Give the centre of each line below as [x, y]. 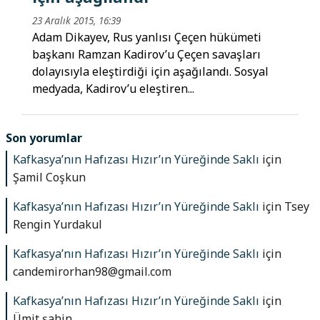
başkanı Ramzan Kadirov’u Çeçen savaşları [146, 55]
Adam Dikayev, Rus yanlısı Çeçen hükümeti [147, 37]
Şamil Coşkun [49, 177]
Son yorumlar [44, 137]
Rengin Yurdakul [57, 224]
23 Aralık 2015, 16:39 [76, 21]
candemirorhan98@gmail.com [92, 271]
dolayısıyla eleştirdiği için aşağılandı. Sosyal [150, 72]
